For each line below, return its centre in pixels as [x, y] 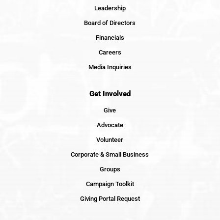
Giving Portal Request [110, 198]
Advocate [110, 125]
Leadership [110, 8]
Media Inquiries [110, 67]
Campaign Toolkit [110, 184]
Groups [110, 169]
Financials [110, 37]
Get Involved [110, 94]
